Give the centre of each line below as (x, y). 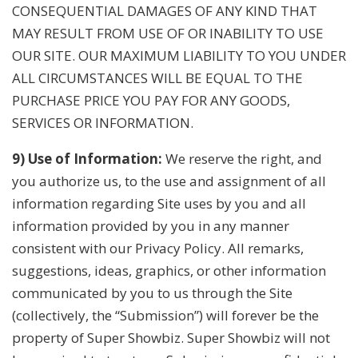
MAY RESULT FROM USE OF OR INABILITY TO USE (168, 33)
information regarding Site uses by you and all (159, 203)
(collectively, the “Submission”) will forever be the (165, 315)
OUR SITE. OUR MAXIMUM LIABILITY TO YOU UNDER (179, 55)
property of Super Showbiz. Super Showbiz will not (171, 337)
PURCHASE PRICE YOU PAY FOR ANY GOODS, (151, 100)
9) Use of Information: (87, 158)
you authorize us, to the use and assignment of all (169, 181)
